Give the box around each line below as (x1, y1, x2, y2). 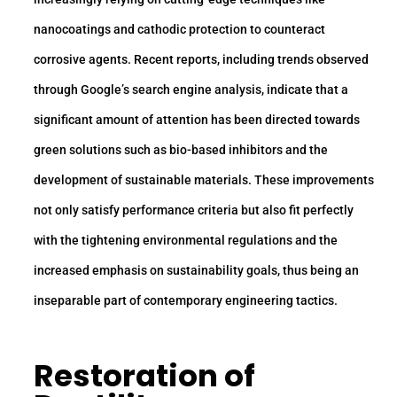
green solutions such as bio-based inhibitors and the (34, 143, 328, 158)
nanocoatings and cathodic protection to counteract (34, 22, 325, 37)
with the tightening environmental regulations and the (34, 233, 338, 248)
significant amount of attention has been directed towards (34, 113, 360, 128)
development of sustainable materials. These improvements (34, 173, 374, 188)
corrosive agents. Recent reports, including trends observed (34, 52, 369, 67)
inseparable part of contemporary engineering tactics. (34, 293, 338, 308)
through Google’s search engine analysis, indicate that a (34, 82, 348, 97)
